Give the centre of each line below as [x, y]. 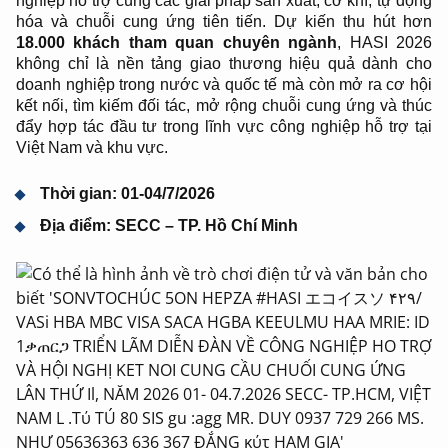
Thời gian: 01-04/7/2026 [127, 193]
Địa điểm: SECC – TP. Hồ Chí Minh [169, 225]
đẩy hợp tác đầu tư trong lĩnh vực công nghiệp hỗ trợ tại [224, 126]
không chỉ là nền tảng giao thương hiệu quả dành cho [224, 63]
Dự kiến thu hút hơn [353, 21]
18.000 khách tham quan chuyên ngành [177, 42]
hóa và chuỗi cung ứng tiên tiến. [145, 21]
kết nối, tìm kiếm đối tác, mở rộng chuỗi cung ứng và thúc [224, 105]
